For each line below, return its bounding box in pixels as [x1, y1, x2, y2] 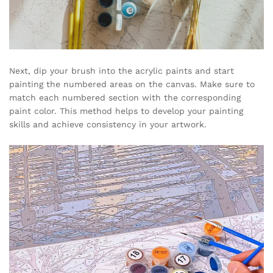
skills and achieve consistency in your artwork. [9, 119, 207, 129]
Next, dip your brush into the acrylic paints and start [9, 65, 234, 76]
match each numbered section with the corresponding [9, 92, 241, 102]
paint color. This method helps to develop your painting [9, 105, 243, 116]
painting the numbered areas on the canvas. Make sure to [9, 79, 255, 89]
